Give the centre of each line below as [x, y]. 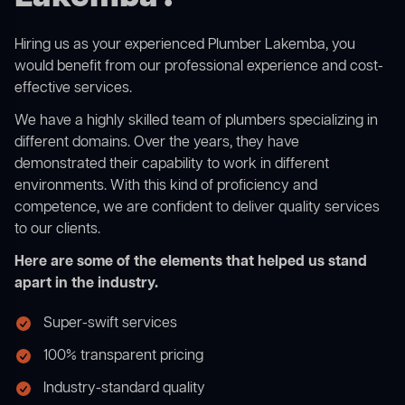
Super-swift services [110, 324]
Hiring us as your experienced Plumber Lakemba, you [185, 46]
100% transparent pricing [123, 357]
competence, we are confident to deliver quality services [197, 208]
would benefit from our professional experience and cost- [199, 67]
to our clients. [57, 230]
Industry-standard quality [124, 389]
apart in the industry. [86, 284]
